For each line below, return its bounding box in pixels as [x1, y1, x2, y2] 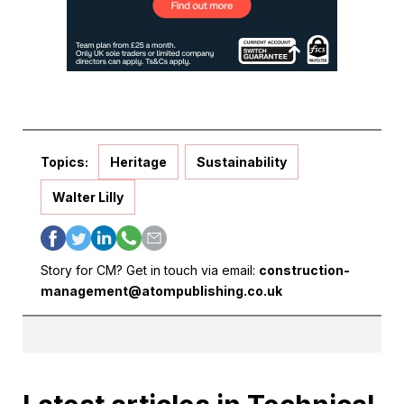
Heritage [110, 153, 167, 170]
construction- [259, 262, 350, 278]
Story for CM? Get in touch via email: [41, 262, 259, 278]
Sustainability [197, 153, 287, 170]
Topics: [41, 153, 88, 170]
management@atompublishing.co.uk [41, 282, 282, 298]
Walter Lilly [52, 188, 124, 205]
